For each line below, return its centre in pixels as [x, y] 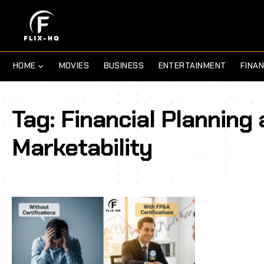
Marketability [82, 147]
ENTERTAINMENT [192, 66]
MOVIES [74, 66]
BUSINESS [124, 66]
